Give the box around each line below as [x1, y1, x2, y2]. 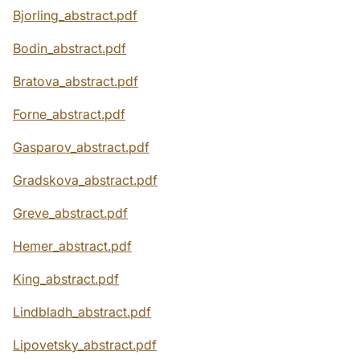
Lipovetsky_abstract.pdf [13, 337, 157, 354]
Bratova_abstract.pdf [13, 73, 138, 90]
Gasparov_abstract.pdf [13, 139, 149, 156]
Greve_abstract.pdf [13, 205, 128, 222]
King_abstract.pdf [13, 271, 119, 288]
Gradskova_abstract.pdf [13, 172, 157, 189]
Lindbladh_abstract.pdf [13, 304, 151, 321]
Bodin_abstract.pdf [13, 40, 126, 57]
